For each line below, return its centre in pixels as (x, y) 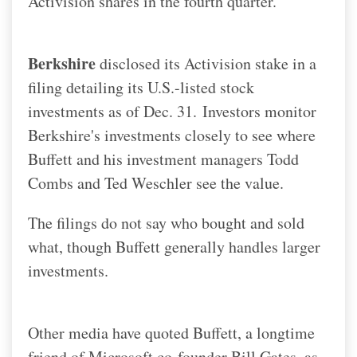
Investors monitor (259, 111)
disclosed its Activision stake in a (206, 63)
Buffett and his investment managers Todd (163, 159)
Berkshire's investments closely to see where (172, 135)
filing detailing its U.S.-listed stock (141, 87)
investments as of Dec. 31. (115, 111)
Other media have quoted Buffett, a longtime (171, 332)
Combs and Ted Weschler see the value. (156, 182)
